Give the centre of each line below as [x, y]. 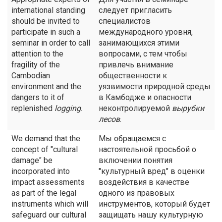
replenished [33, 108]
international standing [48, 10]
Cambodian [31, 76]
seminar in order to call [51, 43]
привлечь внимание [136, 65]
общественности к [133, 76]
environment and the [46, 86]
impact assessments [48, 182]
